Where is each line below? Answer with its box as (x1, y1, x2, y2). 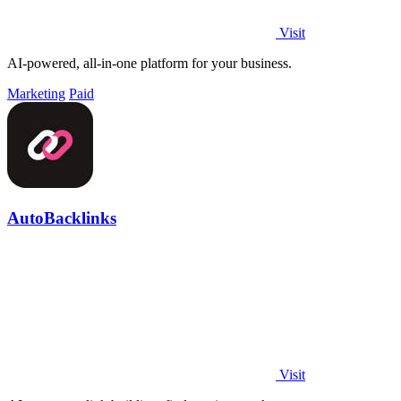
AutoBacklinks (7, 208, 116, 227)
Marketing (7, 86, 65, 102)
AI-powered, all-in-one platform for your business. (7, 55, 292, 72)
